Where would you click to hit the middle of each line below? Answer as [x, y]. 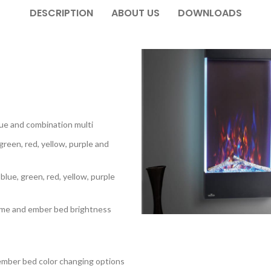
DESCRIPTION [61, 13]
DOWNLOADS [210, 13]
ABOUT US [135, 13]
